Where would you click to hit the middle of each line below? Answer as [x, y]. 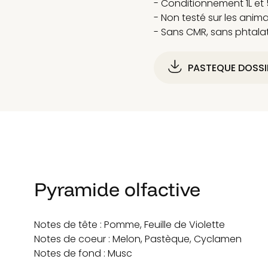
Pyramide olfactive [118, 190]
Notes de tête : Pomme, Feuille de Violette [130, 224]
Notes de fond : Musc [83, 253]
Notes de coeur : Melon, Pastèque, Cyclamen [138, 239]
